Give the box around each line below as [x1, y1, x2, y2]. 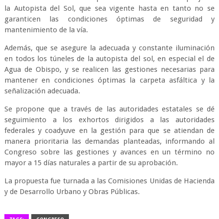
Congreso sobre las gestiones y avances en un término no [4, 148, 215, 156]
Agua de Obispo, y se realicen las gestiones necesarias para [4, 65, 215, 74]
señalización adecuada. [4, 87, 80, 95]
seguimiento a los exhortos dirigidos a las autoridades [4, 115, 215, 124]
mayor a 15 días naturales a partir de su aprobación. [4, 158, 178, 167]
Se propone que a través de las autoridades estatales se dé [4, 105, 215, 113]
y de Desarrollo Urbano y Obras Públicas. [4, 187, 140, 196]
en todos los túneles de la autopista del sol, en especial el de [4, 54, 215, 63]
